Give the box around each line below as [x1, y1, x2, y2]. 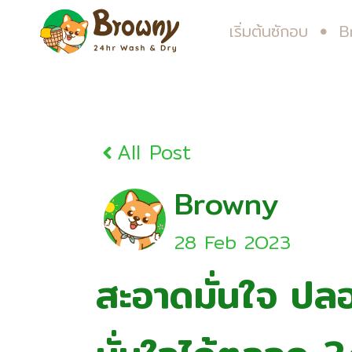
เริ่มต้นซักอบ [229, 19, 308, 43]
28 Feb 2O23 [174, 227, 291, 257]
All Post [117, 137, 192, 168]
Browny [174, 180, 279, 227]
